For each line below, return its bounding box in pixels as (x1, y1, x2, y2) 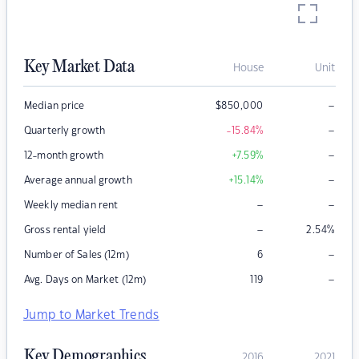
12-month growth (24, 151, 103, 161)
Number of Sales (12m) (24, 250, 129, 260)
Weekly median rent (24, 200, 119, 211)
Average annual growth (24, 175, 132, 186)
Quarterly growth (24, 126, 106, 136)
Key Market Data (24, 58, 135, 78)
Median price (24, 101, 85, 111)
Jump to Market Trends (23, 309, 159, 322)
